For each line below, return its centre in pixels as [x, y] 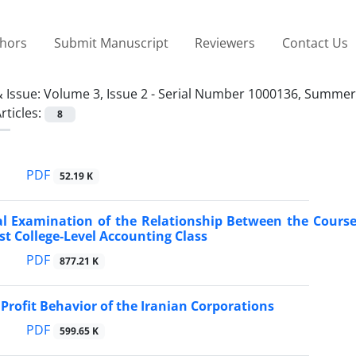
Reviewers [225, 43]
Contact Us [315, 43]
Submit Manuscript [111, 43]
